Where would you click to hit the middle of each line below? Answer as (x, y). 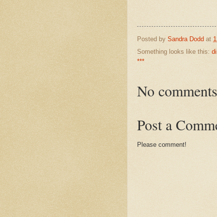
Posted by (152, 39)
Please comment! (162, 145)
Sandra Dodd (186, 39)
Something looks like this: (174, 52)
